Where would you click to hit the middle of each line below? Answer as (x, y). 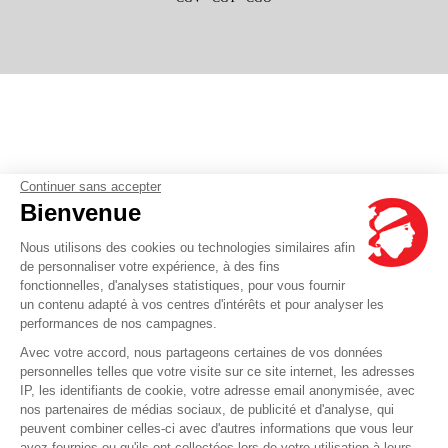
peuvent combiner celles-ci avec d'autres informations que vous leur (216, 428)
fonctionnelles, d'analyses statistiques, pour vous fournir (182, 285)
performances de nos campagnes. (118, 323)
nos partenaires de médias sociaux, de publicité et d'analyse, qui (207, 409)
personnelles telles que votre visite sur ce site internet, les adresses (217, 371)
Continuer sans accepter (90, 186)
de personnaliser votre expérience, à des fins (150, 266)
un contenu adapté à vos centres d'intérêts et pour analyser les (202, 304)
